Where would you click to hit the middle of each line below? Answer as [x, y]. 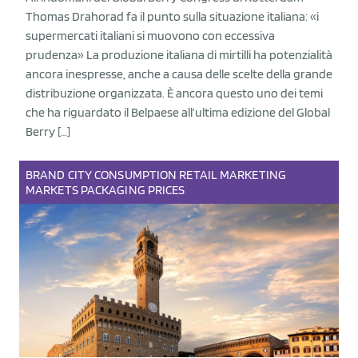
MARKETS [52, 190]
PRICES [166, 190]
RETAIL [198, 175]
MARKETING [253, 175]
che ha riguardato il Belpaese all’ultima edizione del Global [178, 112]
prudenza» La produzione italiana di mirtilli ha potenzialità [179, 55]
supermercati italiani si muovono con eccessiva [150, 36]
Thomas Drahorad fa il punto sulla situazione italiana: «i [172, 16]
